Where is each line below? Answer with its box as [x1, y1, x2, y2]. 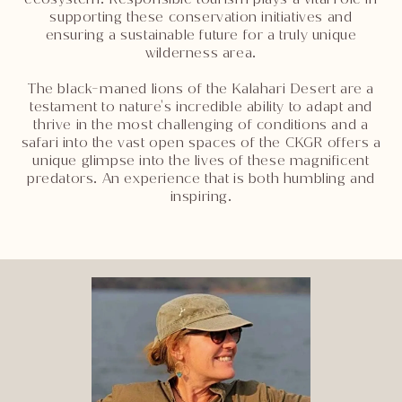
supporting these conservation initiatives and [49, 6, 353, 26]
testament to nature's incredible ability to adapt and [30, 96, 372, 116]
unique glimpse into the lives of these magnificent [32, 150, 370, 170]
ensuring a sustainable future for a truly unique [45, 24, 357, 44]
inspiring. [170, 186, 232, 205]
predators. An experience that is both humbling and [26, 168, 375, 188]
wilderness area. [145, 42, 257, 62]
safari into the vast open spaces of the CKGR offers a [21, 132, 381, 152]
